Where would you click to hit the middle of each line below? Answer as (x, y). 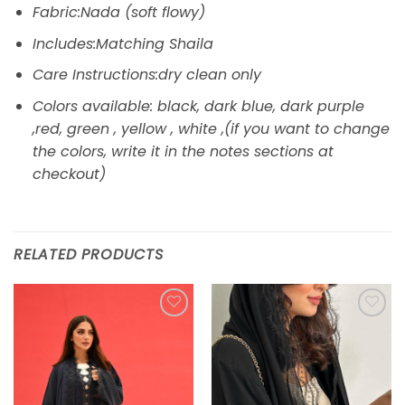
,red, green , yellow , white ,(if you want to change (211, 128)
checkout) (69, 174)
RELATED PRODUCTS (89, 254)
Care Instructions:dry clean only (146, 75)
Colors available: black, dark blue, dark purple (198, 106)
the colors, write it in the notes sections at (183, 151)
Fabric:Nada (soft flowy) (118, 13)
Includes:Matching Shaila (122, 43)
